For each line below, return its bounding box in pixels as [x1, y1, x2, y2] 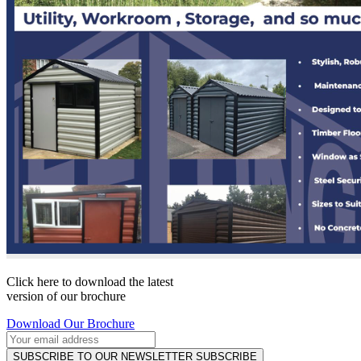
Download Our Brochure [6, 317, 135, 331]
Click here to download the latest [6, 275, 173, 289]
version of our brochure [6, 289, 126, 304]
